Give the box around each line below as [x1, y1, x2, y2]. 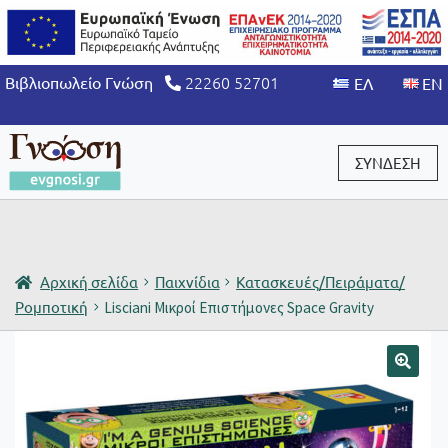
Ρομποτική [15, 296, 88, 316]
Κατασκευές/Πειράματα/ [236, 271, 406, 291]
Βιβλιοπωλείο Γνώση [5, 72, 165, 92]
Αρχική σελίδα [40, 271, 139, 291]
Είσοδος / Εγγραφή [5, 209, 142, 230]
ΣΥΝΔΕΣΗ [355, 152, 421, 172]
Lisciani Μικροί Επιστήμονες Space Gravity [104, 297, 375, 317]
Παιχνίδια [154, 271, 220, 291]
